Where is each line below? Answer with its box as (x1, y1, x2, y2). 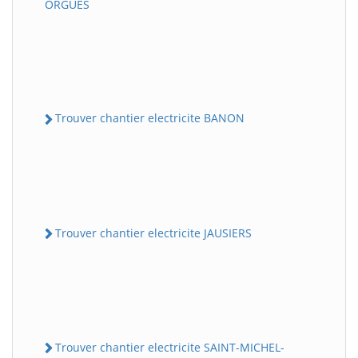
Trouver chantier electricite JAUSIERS (55, 225, 252, 241)
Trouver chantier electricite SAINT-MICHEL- (55, 339, 284, 355)
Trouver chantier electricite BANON (55, 110, 245, 126)
